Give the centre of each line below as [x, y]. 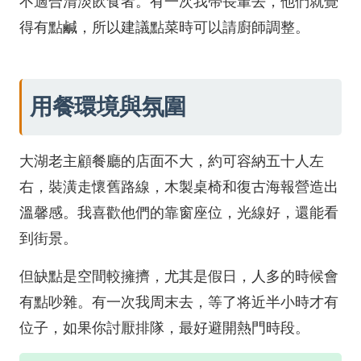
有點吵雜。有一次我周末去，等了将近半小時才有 [179, 302]
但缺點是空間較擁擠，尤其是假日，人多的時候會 [179, 276]
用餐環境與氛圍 [108, 107]
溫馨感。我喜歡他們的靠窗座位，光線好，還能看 [179, 213]
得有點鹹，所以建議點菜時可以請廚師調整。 [164, 27]
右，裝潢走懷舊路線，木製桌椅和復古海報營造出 [179, 187]
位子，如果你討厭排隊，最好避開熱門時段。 [164, 328]
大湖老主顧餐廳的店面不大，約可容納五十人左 [172, 161]
